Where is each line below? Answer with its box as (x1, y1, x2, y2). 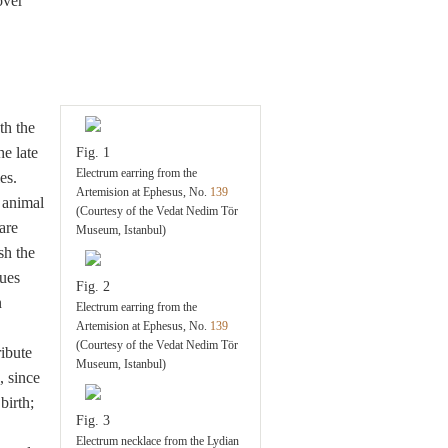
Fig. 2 (76, 279, 111, 294)
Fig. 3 (76, 413, 111, 428)
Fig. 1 (76, 145, 111, 160)
